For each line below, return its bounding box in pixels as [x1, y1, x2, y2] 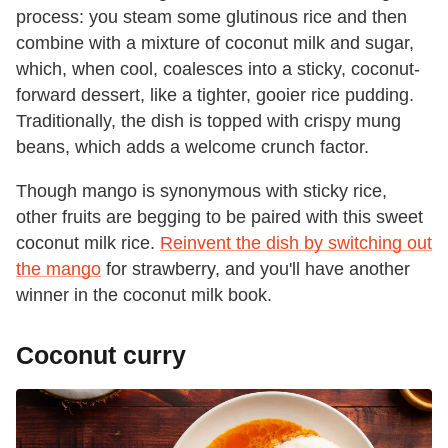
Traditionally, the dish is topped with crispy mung [16, 110, 401, 131]
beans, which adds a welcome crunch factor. [16, 136, 369, 157]
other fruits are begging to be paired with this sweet [16, 206, 423, 227]
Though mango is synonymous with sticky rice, [16, 180, 387, 201]
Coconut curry [16, 340, 186, 369]
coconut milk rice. [16, 232, 160, 253]
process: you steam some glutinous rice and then [16, 6, 407, 27]
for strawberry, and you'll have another [101, 258, 410, 279]
